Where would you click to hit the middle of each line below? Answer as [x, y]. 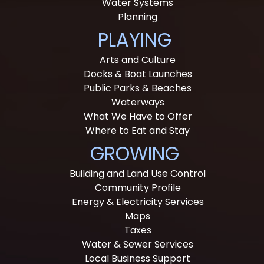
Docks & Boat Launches [138, 74]
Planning [138, 16]
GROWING [135, 153]
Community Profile [138, 187]
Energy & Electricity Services [138, 202]
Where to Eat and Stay [138, 130]
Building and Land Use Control [138, 173]
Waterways [138, 102]
